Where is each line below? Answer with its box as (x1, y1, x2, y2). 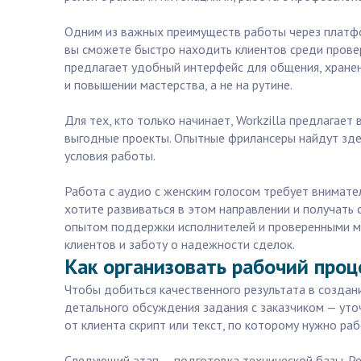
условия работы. (64, 147, 156, 164)
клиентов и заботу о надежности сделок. (64, 236, 295, 252)
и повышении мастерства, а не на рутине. (64, 77, 293, 93)
